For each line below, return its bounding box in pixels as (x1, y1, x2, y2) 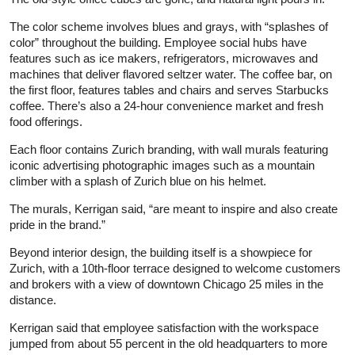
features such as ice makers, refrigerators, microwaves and (10, 52, 318, 66)
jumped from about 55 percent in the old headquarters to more (10, 337, 327, 351)
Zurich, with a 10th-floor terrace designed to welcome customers (10, 261, 341, 276)
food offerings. (10, 115, 82, 129)
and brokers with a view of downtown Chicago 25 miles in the (10, 277, 323, 292)
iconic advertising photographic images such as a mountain (10, 158, 315, 173)
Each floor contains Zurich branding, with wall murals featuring (10, 143, 328, 157)
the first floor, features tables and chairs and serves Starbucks (10, 83, 329, 97)
